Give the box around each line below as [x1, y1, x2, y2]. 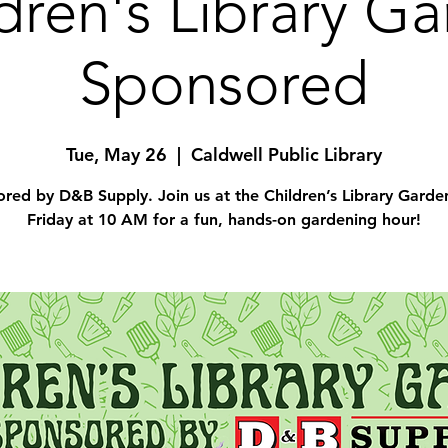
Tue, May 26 [66, 143, 167, 166]
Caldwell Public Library [191, 143, 382, 166]
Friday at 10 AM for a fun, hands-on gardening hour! [27, 210, 421, 229]
